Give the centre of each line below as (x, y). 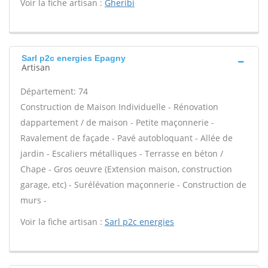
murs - (33, 200)
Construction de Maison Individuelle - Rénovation (119, 107)
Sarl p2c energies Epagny (74, 58)
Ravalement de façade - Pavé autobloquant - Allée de (127, 138)
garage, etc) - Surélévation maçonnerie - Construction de (133, 185)
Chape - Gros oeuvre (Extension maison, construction (126, 169)
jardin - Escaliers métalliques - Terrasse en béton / (122, 153)
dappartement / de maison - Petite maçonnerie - (117, 122)
